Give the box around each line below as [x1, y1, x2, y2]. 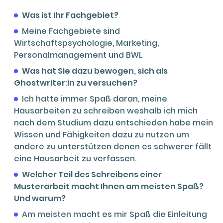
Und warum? [14, 193, 66, 205]
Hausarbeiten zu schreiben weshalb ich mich [14, 105, 198, 117]
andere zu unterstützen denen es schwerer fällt [14, 141, 212, 153]
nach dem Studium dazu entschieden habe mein [14, 117, 213, 129]
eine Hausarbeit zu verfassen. [14, 153, 136, 165]
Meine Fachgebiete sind [22, 25, 120, 37]
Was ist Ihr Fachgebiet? [22, 9, 118, 21]
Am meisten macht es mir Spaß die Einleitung [22, 209, 207, 221]
